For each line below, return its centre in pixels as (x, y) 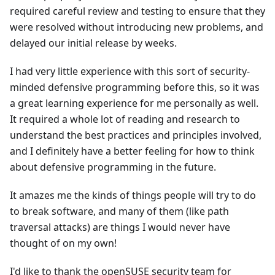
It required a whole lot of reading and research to (125, 119)
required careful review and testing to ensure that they (137, 11)
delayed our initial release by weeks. (93, 43)
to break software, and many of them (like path (119, 211)
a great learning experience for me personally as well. (134, 103)
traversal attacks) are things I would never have (120, 227)
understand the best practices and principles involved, (136, 135)
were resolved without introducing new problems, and (137, 27)
